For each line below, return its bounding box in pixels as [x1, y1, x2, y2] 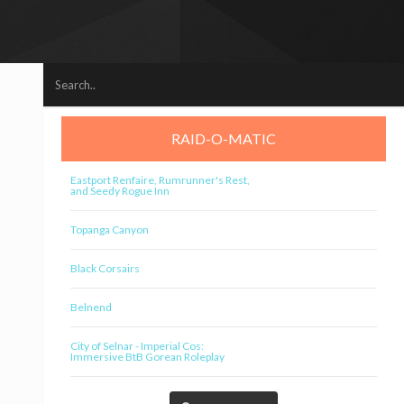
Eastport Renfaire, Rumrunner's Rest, [70, 173, 250, 187]
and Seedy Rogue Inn [70, 184, 170, 197]
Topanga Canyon [70, 223, 149, 236]
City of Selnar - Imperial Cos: [70, 339, 204, 353]
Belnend [70, 300, 112, 314]
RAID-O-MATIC [171, 130, 276, 147]
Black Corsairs [70, 262, 140, 275]
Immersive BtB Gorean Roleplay [70, 350, 225, 363]
